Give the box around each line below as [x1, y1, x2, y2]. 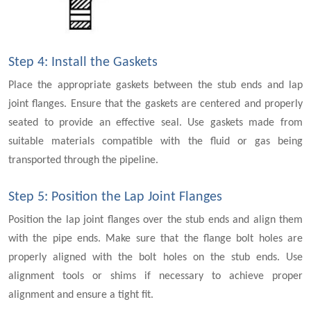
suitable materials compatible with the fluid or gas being [8, 135, 303, 147]
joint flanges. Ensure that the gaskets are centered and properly [8, 98, 303, 110]
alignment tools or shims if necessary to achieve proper [8, 270, 303, 282]
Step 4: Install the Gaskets [8, 55, 158, 69]
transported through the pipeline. [8, 154, 158, 166]
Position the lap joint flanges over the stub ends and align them [8, 214, 303, 226]
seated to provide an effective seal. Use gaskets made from [8, 117, 303, 128]
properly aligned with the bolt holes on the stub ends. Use [8, 251, 303, 263]
